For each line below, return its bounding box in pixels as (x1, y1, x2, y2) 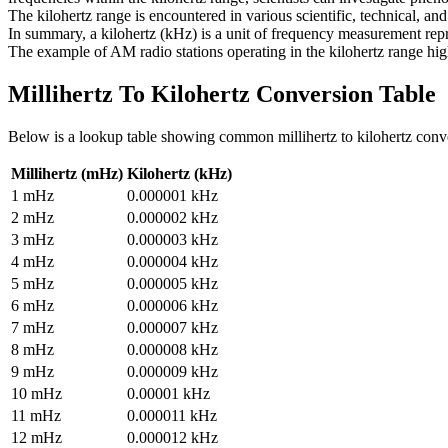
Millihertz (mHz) (11, 165, 123, 183)
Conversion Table (250, 81, 436, 108)
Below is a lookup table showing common (8, 128, 278, 146)
